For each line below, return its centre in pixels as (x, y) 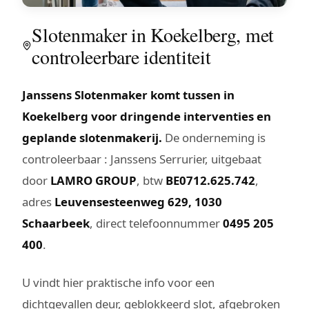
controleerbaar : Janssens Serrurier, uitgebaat (142, 159)
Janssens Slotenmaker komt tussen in (128, 94)
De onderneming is (214, 137)
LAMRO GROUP (93, 180)
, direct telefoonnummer (156, 223)
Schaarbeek (56, 223)
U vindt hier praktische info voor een (118, 282)
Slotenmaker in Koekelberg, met (153, 34)
